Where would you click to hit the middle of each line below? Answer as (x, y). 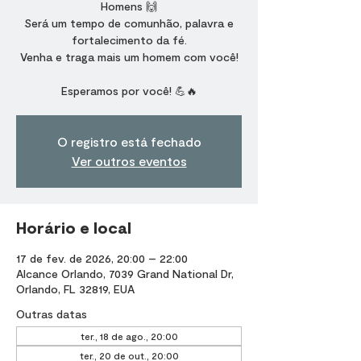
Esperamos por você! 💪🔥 (129, 91)
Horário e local (74, 227)
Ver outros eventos (129, 161)
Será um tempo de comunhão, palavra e (129, 23)
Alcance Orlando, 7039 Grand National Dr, (125, 274)
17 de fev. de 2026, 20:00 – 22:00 (102, 258)
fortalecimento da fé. (129, 40)
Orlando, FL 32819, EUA (75, 289)
